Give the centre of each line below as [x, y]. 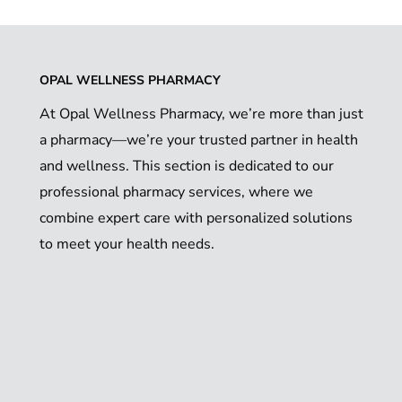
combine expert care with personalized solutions [196, 218]
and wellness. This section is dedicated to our [187, 166]
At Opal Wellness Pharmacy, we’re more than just [201, 114]
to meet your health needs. [127, 245]
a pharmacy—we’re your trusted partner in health [199, 140]
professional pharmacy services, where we [176, 192]
